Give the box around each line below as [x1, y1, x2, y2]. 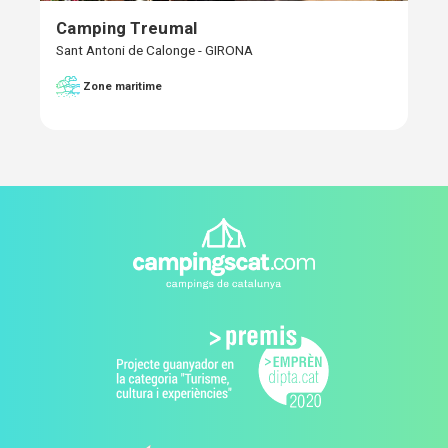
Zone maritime [83, 79, 162, 93]
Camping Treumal [56, 17, 198, 38]
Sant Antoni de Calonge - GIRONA [56, 41, 253, 58]
